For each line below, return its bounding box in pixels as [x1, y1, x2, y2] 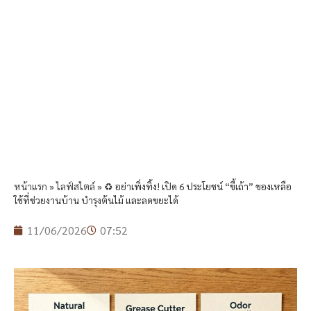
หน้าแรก [14, 180, 47, 193]
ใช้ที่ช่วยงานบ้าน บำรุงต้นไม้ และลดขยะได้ [14, 194, 178, 207]
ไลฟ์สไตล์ [56, 180, 95, 193]
